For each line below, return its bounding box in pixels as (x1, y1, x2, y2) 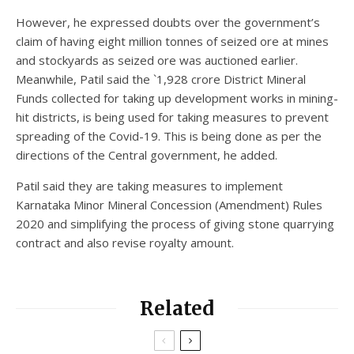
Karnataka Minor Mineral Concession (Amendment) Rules (16, 196, 322, 213)
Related (140, 296, 214, 321)
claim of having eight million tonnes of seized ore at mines (16, 32, 329, 49)
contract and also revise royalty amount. (16, 234, 234, 250)
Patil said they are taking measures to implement (16, 177, 283, 194)
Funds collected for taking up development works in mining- (16, 89, 338, 106)
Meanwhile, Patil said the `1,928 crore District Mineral (16, 70, 306, 87)
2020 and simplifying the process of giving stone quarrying (16, 215, 334, 232)
